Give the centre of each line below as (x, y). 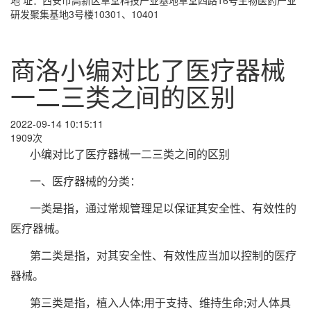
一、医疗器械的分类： (85, 181)
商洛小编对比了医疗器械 (148, 69)
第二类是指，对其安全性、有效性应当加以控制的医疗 (163, 255)
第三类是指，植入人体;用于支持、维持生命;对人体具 (160, 303)
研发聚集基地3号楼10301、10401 (85, 14)
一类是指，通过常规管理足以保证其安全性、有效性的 (163, 208)
